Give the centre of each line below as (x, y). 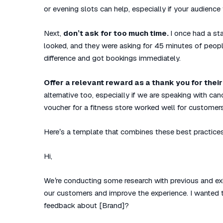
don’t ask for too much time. (117, 33)
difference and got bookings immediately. (112, 58)
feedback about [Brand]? (86, 205)
